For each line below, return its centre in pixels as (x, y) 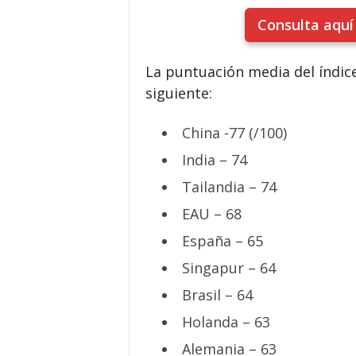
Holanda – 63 (226, 322)
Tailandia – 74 (229, 187)
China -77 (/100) (234, 133)
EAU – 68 (211, 214)
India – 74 (214, 160)
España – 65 (222, 241)
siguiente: (178, 93)
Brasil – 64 (217, 295)
